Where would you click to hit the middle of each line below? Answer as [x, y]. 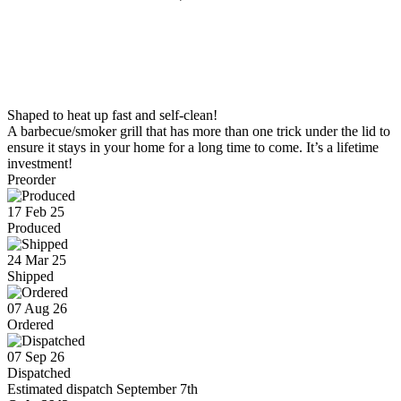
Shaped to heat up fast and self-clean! [112, 115]
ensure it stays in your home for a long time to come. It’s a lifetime [193, 147]
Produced [34, 227]
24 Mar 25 [37, 260]
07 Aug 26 [37, 308]
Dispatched [39, 372]
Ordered [30, 324]
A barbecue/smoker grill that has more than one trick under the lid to [199, 131]
